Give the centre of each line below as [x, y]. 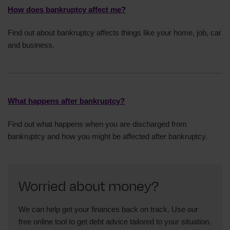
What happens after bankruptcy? [66, 101]
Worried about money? [89, 187]
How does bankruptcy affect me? [67, 10]
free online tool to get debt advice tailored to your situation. [115, 222]
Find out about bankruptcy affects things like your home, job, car [114, 33]
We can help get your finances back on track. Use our [108, 209]
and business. [31, 45]
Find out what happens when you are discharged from [97, 124]
